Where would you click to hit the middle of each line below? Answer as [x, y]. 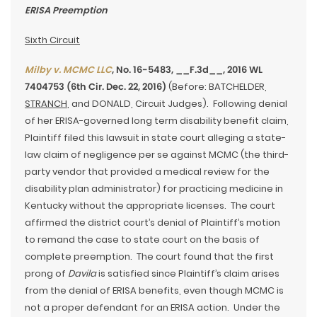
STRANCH [46, 104]
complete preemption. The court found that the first [149, 257]
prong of [46, 274]
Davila [83, 274]
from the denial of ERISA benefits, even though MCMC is [154, 291]
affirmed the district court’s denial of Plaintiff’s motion [152, 223]
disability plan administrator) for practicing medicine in [154, 189]
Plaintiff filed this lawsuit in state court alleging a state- [155, 138]
